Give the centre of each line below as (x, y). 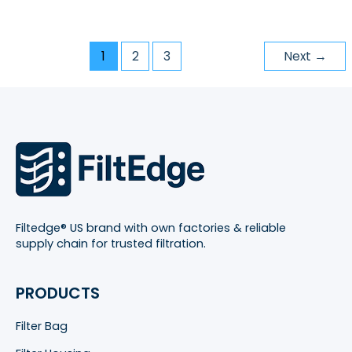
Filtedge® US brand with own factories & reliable (151, 228)
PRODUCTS (58, 293)
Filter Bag (42, 326)
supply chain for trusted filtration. (111, 244)
